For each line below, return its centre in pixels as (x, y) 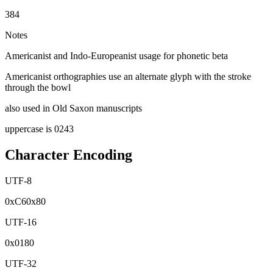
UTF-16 (21, 222)
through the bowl (38, 87)
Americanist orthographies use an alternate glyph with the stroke (128, 76)
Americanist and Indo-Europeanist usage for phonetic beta (116, 55)
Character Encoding (69, 154)
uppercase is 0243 (39, 129)
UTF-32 (21, 263)
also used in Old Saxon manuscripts (73, 108)
